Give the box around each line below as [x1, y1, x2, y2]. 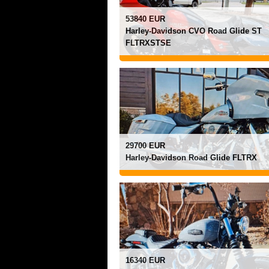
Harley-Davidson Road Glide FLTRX [125, 153, 257, 162]
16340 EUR [125, 256, 165, 265]
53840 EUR [125, 14, 165, 23]
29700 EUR [125, 141, 165, 150]
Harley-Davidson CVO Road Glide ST [125, 26, 262, 35]
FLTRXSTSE [125, 38, 171, 47]
